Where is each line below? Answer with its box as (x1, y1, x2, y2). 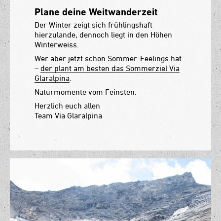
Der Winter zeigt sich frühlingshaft (35, 20, 152, 30)
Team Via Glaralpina (35, 111, 102, 120)
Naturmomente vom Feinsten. (35, 87, 137, 97)
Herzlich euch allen (35, 101, 100, 110)
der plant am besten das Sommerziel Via (40, 64, 180, 73)
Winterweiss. (35, 40, 81, 49)
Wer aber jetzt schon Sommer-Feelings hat (35, 54, 182, 63)
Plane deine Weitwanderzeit (35, 6, 158, 18)
